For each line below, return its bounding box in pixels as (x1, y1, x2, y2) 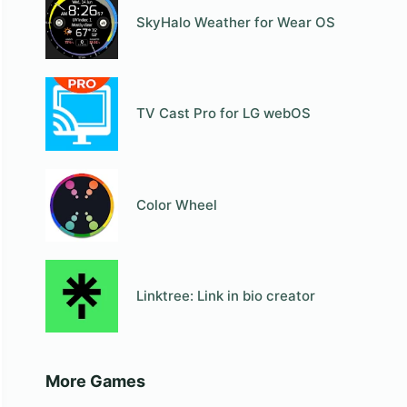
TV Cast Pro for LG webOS (136, 104, 312, 123)
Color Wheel (136, 195, 218, 213)
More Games (45, 372, 145, 392)
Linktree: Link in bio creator (136, 287, 316, 305)
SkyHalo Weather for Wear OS (136, 14, 336, 32)
